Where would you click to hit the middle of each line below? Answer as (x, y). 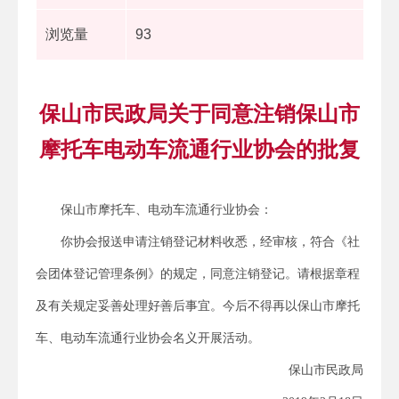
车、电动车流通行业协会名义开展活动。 (148, 338)
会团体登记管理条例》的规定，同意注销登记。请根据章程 (198, 273)
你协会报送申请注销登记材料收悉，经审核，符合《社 (210, 241)
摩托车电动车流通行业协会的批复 (199, 149)
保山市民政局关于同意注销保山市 (199, 113)
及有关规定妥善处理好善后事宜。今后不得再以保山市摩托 (198, 305)
